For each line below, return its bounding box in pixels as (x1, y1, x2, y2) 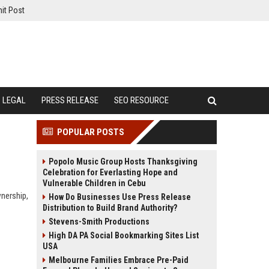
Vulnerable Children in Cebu (43, 178, 146, 188)
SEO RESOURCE (114, 95, 169, 106)
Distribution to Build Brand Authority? (43, 203, 177, 213)
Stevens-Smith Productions (49, 217, 150, 226)
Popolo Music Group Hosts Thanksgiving (49, 157, 198, 166)
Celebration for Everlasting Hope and (43, 168, 178, 177)
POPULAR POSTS (57, 127, 124, 138)
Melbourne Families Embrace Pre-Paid (49, 255, 189, 265)
